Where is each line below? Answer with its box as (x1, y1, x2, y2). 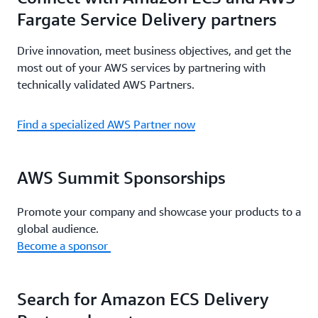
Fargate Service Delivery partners (17, 9, 276, 29)
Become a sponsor (17, 238, 111, 253)
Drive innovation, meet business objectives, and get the (17, 43, 291, 57)
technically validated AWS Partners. (17, 77, 194, 92)
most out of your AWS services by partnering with (17, 60, 265, 75)
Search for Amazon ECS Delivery (17, 288, 269, 309)
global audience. (17, 221, 99, 236)
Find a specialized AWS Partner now (17, 116, 195, 131)
